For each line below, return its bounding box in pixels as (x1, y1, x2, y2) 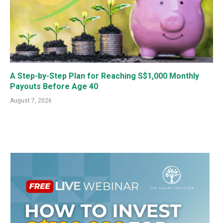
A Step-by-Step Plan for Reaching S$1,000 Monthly (10, 71, 199, 81)
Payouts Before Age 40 (10, 81, 98, 91)
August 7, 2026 (10, 97, 52, 104)
